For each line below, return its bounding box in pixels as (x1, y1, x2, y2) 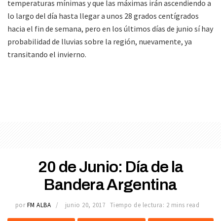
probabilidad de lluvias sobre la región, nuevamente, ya (7, 36, 192, 46)
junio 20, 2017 (65, 201, 106, 210)
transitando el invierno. (7, 49, 86, 59)
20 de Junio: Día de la (37, 158, 184, 176)
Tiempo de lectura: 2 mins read (110, 201, 200, 210)
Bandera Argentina (44, 176, 177, 193)
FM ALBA (27, 201, 51, 210)
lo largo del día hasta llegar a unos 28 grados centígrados (7, 10, 199, 21)
